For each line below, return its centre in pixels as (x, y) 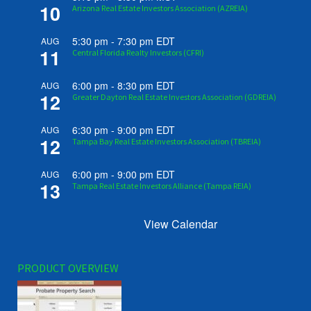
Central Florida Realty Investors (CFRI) (138, 53)
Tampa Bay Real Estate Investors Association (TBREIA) (166, 142)
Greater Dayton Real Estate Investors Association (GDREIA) (174, 97)
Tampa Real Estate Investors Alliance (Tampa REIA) (161, 186)
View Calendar (181, 224)
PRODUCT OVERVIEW (68, 268)
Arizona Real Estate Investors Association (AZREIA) (160, 8)
